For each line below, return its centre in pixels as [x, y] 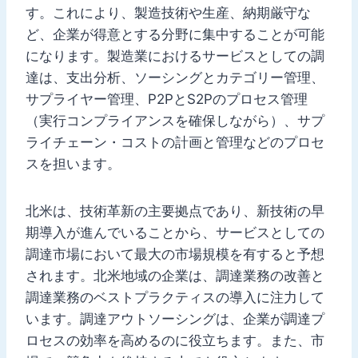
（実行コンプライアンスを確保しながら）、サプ [175, 120]
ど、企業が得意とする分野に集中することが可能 [175, 34]
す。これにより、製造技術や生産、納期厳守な [168, 12]
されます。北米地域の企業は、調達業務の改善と [175, 275]
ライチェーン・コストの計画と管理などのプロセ [175, 142]
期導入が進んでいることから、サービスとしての [175, 232]
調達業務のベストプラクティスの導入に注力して [175, 297]
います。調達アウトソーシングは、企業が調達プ [175, 318]
